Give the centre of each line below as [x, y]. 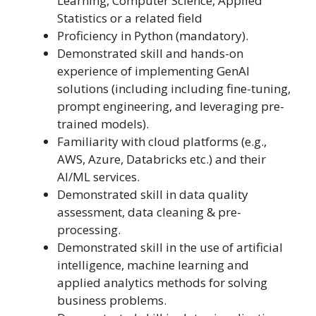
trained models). [103, 124]
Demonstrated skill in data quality [153, 195]
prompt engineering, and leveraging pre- [171, 107]
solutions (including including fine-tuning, [174, 89]
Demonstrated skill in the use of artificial [170, 248]
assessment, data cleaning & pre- [149, 212]
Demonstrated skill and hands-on [150, 54]
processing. [89, 230]
